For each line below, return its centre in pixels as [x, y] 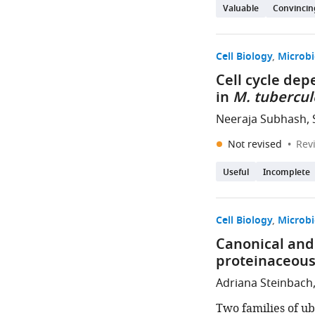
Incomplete [287, 173]
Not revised [257, 144]
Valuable [241, 9]
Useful [236, 173]
